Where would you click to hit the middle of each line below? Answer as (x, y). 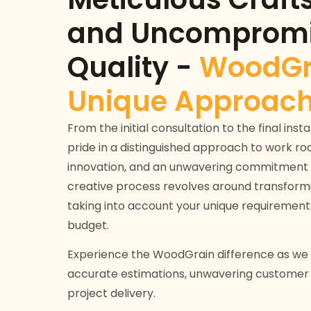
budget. (88, 225)
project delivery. (111, 294)
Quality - (133, 67)
